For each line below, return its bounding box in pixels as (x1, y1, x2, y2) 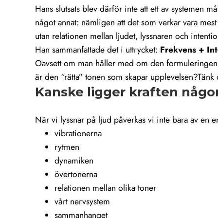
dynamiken (54, 154, 93, 167)
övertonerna (54, 168, 97, 181)
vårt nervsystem (54, 195, 110, 208)
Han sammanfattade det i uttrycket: (35, 43, 160, 56)
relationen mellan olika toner (54, 182, 156, 195)
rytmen (54, 141, 79, 154)
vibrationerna (54, 127, 102, 140)
